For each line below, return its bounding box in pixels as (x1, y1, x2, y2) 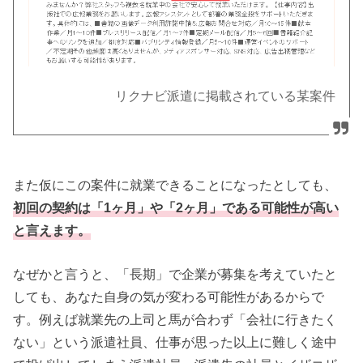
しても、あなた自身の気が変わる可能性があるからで (13, 289, 325, 305)
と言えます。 (13, 222, 92, 237)
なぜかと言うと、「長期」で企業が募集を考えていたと (13, 267, 338, 282)
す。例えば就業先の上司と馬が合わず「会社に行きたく (13, 312, 338, 327)
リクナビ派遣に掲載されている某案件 (114, 89, 335, 104)
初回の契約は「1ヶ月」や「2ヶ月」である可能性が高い (13, 199, 340, 215)
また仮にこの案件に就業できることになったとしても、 (13, 177, 338, 192)
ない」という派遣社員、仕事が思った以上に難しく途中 (13, 335, 338, 350)
